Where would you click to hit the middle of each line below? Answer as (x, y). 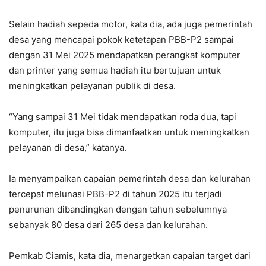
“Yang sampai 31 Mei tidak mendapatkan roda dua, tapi (123, 116)
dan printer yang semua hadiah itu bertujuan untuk (115, 70)
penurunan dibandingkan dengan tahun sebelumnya (118, 209)
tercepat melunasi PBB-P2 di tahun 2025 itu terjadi (115, 194)
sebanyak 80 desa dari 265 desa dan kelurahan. (108, 224)
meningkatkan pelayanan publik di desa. (92, 85)
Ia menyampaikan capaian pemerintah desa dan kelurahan (130, 178)
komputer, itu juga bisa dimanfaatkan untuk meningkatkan (129, 132)
